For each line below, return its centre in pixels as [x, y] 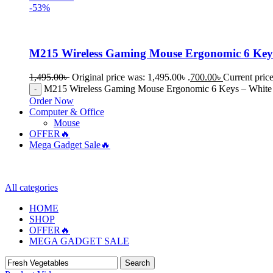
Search [137, 263]
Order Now [51, 101]
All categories [31, 187]
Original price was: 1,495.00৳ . [131, 77]
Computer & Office [67, 112]
